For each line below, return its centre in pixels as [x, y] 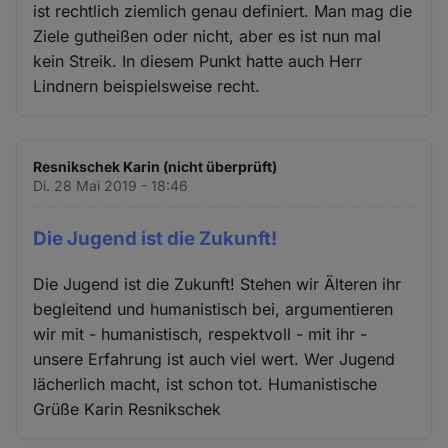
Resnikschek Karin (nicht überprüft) [155, 166]
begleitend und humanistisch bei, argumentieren [213, 308]
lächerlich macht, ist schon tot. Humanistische [205, 383]
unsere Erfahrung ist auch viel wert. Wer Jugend [214, 358]
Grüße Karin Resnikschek [127, 408]
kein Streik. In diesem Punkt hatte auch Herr [198, 60]
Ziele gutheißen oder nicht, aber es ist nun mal [207, 35]
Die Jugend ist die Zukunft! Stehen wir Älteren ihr [217, 283]
